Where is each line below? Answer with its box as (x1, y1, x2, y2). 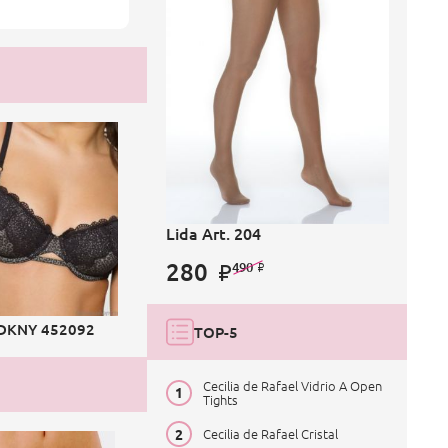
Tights (202, 389, 238, 409)
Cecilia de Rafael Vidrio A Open (202, 375, 382, 395)
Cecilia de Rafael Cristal (202, 424, 338, 443)
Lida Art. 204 (165, 221, 261, 244)
